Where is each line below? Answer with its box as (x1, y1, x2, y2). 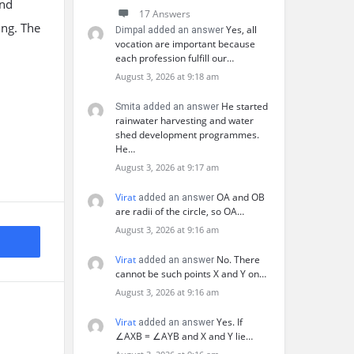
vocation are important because (115, 37, 255, 51)
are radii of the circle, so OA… (115, 205, 244, 218)
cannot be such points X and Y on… (115, 267, 266, 281)
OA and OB (217, 190, 265, 204)
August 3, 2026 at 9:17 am (115, 161, 219, 173)
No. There (217, 253, 260, 266)
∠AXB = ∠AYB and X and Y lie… (115, 330, 253, 343)
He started (221, 100, 268, 113)
